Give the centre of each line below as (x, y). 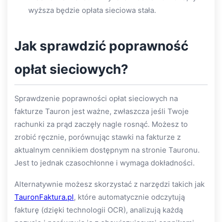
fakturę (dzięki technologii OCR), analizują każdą (99, 210)
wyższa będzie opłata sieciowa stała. (92, 10)
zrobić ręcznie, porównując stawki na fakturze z (98, 137)
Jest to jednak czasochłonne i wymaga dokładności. (105, 163)
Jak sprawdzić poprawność (101, 46)
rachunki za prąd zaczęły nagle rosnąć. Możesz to (101, 124)
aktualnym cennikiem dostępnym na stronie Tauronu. (107, 150)
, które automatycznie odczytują (129, 197)
